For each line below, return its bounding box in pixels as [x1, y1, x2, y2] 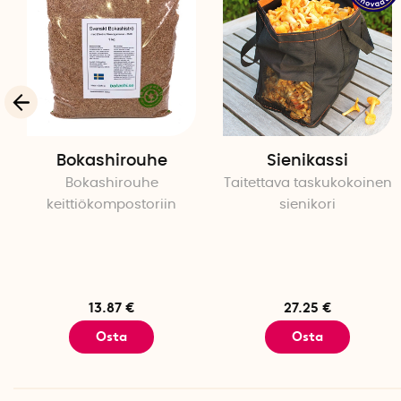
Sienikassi [267, 153, 348, 170]
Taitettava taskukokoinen [223, 176, 392, 191]
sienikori [279, 198, 336, 212]
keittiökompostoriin [47, 198, 176, 212]
